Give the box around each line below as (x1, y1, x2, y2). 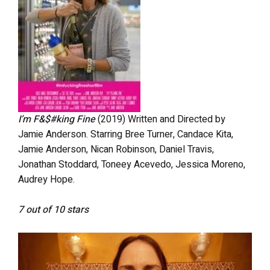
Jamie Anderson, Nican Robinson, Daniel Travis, (18, 142, 214, 157)
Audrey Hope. (18, 172, 75, 187)
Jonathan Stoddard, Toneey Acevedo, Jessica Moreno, (18, 157, 245, 172)
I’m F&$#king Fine (18, 111, 98, 127)
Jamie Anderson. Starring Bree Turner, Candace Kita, (18, 127, 233, 142)
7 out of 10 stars (18, 202, 89, 217)
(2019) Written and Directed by (98, 111, 225, 127)
